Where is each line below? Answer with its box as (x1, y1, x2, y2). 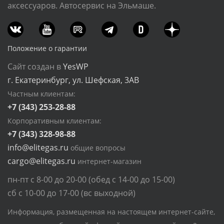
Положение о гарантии (7, 43, 87, 53)
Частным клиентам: (7, 89, 75, 98)
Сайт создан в (7, 61, 63, 72)
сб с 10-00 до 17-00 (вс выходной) (7, 187, 135, 198)
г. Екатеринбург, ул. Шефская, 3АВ (7, 74, 139, 85)
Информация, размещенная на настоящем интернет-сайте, (7, 207, 215, 216)
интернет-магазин (77, 156, 141, 166)
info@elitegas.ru (7, 142, 68, 153)
